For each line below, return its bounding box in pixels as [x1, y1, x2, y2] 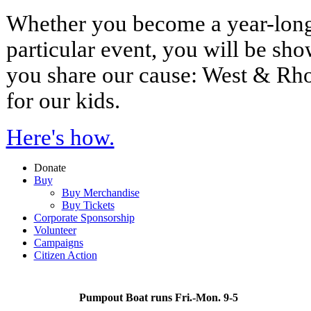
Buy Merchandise [61, 187, 140, 199]
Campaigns [33, 237, 83, 249]
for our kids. [6, 88, 126, 114]
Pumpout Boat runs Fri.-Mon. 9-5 [78, 291, 241, 303]
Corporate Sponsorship [33, 212, 135, 224]
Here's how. [6, 125, 115, 151]
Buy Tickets [61, 199, 115, 212]
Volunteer [33, 224, 76, 237]
